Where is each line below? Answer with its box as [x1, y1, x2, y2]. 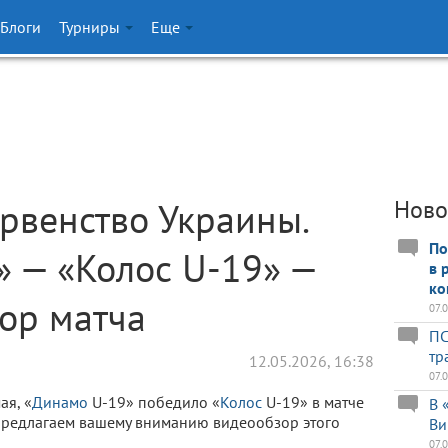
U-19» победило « [88, 392, 220, 412]
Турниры [59, 17, 124, 37]
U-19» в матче [262, 392, 364, 412]
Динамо [32, 392, 88, 412]
